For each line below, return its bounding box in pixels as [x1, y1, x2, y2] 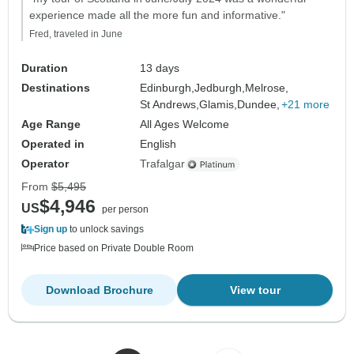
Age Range [21, 118, 81, 131]
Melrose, [245, 81, 289, 95]
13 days [140, 62, 180, 75]
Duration [21, 62, 68, 75]
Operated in [21, 137, 85, 151]
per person [102, 204, 149, 216]
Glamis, [199, 98, 238, 111]
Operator [21, 157, 69, 171]
